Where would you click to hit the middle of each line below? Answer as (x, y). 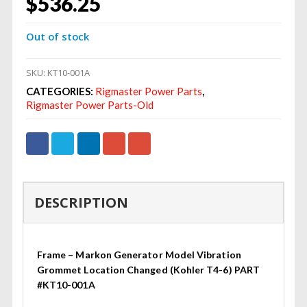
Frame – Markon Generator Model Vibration (139, 254)
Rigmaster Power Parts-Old (89, 105)
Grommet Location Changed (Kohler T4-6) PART (148, 269)
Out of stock (57, 37)
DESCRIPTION (81, 202)
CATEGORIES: (60, 91)
